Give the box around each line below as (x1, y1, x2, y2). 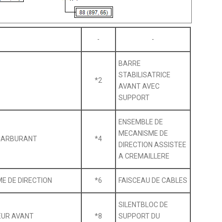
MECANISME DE (118, 129, 168, 137)
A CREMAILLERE (118, 152, 169, 160)
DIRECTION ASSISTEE (118, 140, 186, 149)
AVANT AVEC (118, 82, 160, 90)
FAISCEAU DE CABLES (118, 176, 187, 184)
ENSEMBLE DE (118, 117, 163, 126)
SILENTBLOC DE (118, 200, 168, 209)
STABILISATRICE (118, 70, 170, 79)
